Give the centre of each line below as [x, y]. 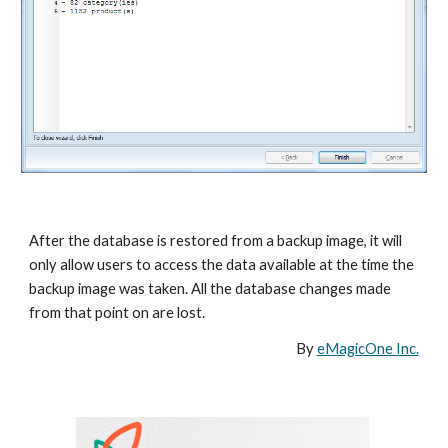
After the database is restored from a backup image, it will [216, 240]
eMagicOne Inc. [367, 348]
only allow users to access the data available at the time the [222, 264]
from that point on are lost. [117, 312]
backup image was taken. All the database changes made [210, 288]
